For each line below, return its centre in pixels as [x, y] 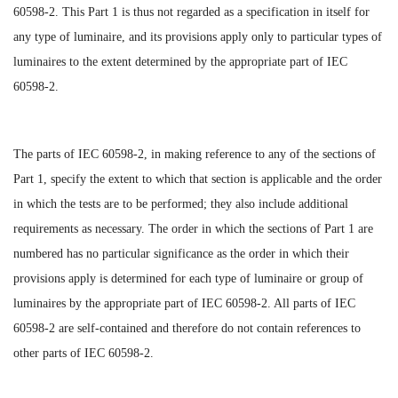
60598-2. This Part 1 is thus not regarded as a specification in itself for [191, 12]
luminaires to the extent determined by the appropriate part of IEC [180, 61]
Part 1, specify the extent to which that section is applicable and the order [198, 179]
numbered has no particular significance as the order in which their [181, 253]
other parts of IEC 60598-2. [84, 353]
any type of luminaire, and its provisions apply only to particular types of [198, 36]
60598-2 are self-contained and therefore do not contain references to [187, 328]
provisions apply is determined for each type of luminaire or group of [188, 278]
